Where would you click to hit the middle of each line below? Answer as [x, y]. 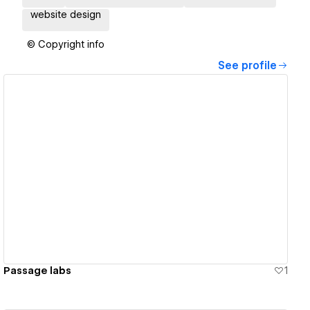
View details [140, 169]
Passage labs [38, 270]
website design [66, 15]
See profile [247, 66]
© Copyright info [66, 45]
